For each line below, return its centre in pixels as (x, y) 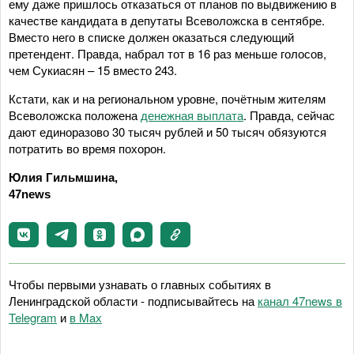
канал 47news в (300, 300)
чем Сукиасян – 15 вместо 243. (93, 70)
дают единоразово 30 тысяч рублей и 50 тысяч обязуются (168, 131)
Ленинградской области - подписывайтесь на (133, 300)
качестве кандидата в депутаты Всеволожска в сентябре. (167, 20)
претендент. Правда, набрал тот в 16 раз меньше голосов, (168, 53)
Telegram (33, 317)
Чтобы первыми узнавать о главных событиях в (140, 284)
